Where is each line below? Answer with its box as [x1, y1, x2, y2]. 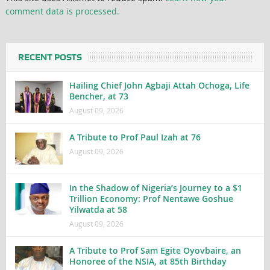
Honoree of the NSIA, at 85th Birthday [69, 255, 227, 267]
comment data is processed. [5, 5, 119, 17]
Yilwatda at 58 [69, 203, 127, 215]
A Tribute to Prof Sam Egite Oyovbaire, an [69, 244, 241, 256]
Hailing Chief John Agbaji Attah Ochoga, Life [69, 80, 250, 92]
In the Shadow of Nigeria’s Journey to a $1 [69, 181, 242, 193]
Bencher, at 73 [69, 90, 128, 102]
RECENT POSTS [17, 52, 82, 63]
